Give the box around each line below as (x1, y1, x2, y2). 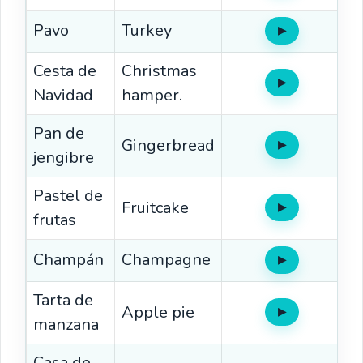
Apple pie (122, 301, 194, 323)
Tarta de (33, 288, 93, 311)
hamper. (122, 83, 182, 106)
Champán (33, 248, 104, 271)
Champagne (122, 248, 211, 271)
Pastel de (33, 184, 103, 207)
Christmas (122, 59, 197, 82)
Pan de (33, 122, 84, 144)
